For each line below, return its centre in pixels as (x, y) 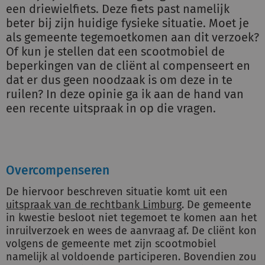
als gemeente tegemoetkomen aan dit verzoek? (132, 37)
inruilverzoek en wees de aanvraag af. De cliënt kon (131, 231)
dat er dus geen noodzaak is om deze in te (119, 80)
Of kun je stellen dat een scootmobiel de (115, 51)
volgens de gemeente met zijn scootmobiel (111, 244)
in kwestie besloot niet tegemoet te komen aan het (132, 218)
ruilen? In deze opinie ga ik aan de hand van (125, 94)
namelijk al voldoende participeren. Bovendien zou (131, 257)
